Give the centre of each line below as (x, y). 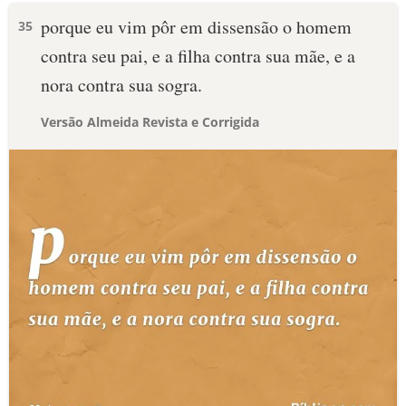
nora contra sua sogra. (121, 85)
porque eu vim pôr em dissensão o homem (196, 27)
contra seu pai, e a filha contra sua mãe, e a (198, 56)
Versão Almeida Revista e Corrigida (150, 122)
